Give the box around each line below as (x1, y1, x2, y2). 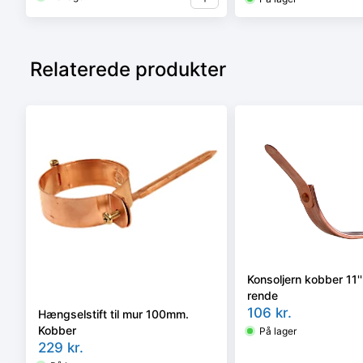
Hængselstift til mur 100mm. (38, 307, 189, 321)
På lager (259, 324, 297, 337)
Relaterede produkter (30, 58, 226, 81)
